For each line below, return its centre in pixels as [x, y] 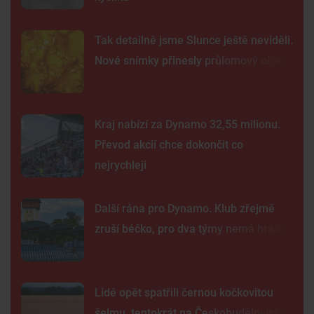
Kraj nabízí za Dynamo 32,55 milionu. [187, 125]
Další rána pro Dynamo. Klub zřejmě [185, 209]
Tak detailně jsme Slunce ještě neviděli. [194, 41]
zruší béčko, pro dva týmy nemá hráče [190, 229]
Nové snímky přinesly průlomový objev [191, 61]
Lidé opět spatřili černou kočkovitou [184, 293]
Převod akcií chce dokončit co [169, 145]
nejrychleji [121, 165]
